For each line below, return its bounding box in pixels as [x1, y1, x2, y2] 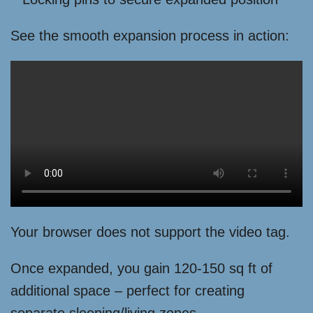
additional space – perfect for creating [10, 283, 245, 299]
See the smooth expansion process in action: [10, 28, 289, 44]
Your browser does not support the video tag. [10, 224, 290, 240]
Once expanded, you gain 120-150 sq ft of [10, 261, 272, 277]
